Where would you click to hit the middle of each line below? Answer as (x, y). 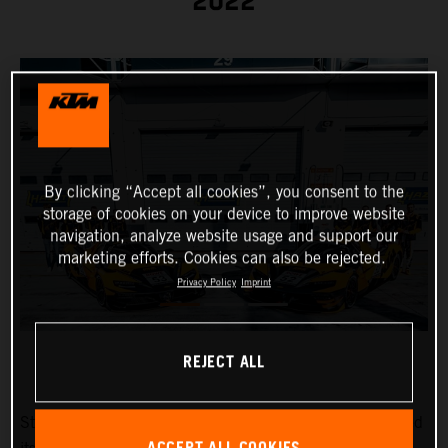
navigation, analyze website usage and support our (224, 236)
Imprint (256, 282)
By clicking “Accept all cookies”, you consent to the (224, 192)
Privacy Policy (206, 282)
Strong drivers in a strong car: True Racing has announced (221, 423)
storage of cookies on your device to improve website (224, 214)
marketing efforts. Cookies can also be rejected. (221, 258)
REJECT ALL (224, 363)
